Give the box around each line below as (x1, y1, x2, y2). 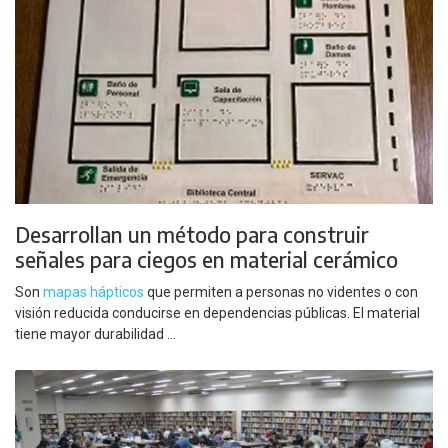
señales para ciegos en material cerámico (15, 245, 398, 273)
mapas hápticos (43, 284, 144, 301)
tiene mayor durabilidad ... (15, 326, 176, 343)
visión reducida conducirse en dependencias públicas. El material (15, 305, 420, 322)
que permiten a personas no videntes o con (144, 284, 418, 301)
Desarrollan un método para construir (15, 220, 369, 248)
